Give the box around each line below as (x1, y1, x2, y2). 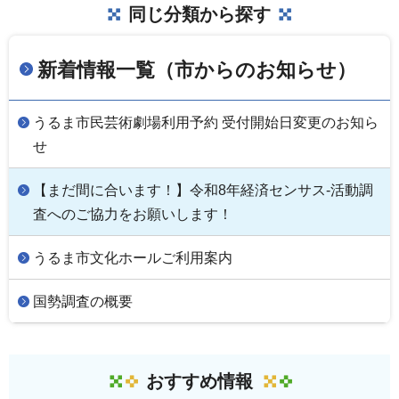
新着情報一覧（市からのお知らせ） (37, 58, 356, 81)
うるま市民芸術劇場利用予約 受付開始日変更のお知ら (33, 114, 379, 130)
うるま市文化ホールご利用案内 (33, 249, 232, 265)
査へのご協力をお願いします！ (33, 206, 232, 222)
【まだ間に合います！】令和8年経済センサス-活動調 (33, 182, 373, 198)
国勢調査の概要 (33, 293, 133, 309)
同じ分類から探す (128, 4, 271, 24)
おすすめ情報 (146, 370, 253, 391)
